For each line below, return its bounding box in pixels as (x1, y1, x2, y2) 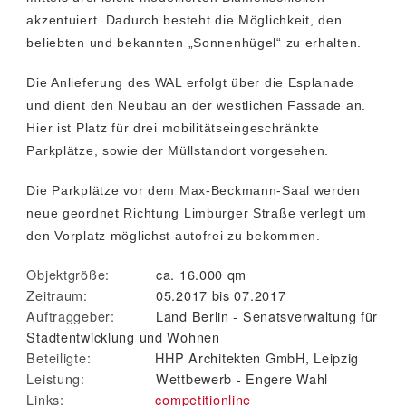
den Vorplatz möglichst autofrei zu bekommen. (26, 227, 321, 243)
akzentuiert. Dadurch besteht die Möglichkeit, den (26, 12, 343, 27)
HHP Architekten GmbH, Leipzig (155, 347, 360, 367)
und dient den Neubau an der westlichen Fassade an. (26, 97, 367, 112)
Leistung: (26, 368, 85, 388)
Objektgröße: (26, 264, 110, 284)
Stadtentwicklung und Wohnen (26, 326, 220, 346)
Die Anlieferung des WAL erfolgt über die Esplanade (26, 74, 355, 90)
